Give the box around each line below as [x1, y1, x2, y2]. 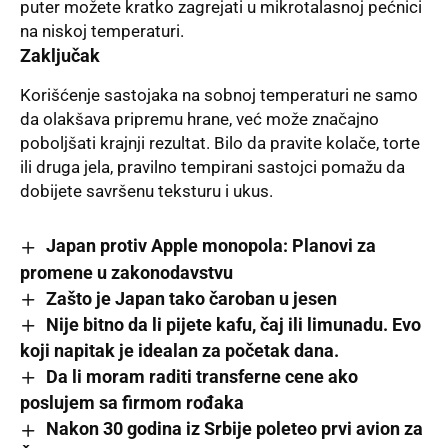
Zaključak [20, 45, 100, 67]
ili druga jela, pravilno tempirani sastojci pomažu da [20, 157, 405, 178]
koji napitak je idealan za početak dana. [20, 340, 339, 362]
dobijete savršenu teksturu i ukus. [20, 181, 273, 202]
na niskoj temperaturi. [20, 21, 184, 42]
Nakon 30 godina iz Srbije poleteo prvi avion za [45, 418, 423, 440]
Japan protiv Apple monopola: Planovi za [45, 235, 376, 257]
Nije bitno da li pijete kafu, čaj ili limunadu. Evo [45, 313, 421, 335]
